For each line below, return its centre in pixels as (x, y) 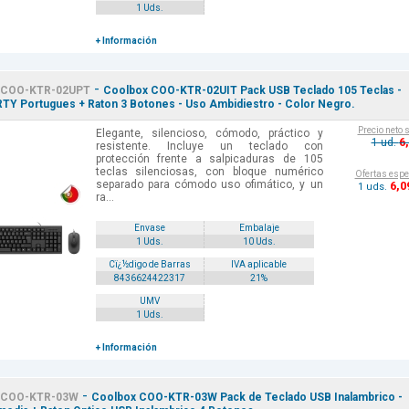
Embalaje (259, 228)
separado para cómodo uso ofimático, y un (209, 185)
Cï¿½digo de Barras (149, 265)
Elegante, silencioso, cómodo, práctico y (209, 134)
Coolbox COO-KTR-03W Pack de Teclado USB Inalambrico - (246, 398)
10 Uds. (259, 242)
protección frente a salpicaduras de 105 (209, 159)
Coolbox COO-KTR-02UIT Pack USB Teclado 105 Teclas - (252, 91)
